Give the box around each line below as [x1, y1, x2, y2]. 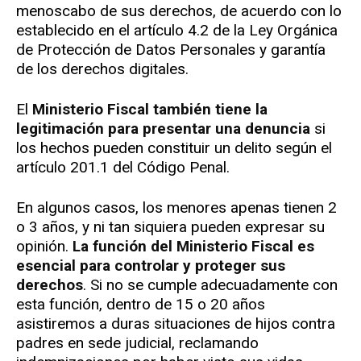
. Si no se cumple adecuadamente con [83, 276, 338, 295]
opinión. [16, 237, 73, 256]
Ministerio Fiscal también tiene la [32, 100, 268, 119]
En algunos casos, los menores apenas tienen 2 [16, 198, 337, 218]
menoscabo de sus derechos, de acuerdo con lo [16, 2, 342, 21]
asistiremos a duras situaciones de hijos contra [16, 314, 335, 334]
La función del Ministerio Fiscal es [73, 237, 314, 256]
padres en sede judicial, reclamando [16, 334, 259, 353]
